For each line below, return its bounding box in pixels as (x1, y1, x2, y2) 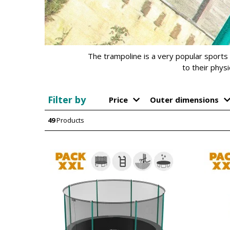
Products (55, 116, 84, 125)
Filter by (48, 93, 86, 106)
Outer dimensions (150, 94, 219, 105)
